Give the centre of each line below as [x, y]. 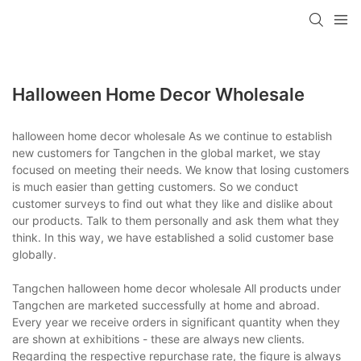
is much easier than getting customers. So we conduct [155, 186]
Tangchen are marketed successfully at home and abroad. [166, 305]
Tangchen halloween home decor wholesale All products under [176, 288]
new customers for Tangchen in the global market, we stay [166, 152]
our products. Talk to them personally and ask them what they [176, 220]
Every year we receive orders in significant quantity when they [176, 322]
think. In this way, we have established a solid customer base [173, 237]
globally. [34, 254]
